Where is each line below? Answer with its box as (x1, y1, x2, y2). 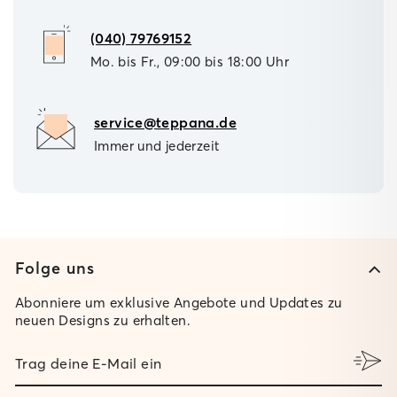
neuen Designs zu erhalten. (15, 311, 191, 329)
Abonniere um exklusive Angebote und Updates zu (15, 293, 343, 311)
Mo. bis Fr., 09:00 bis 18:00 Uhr (90, 52, 290, 70)
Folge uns (15, 257, 95, 278)
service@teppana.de (94, 113, 237, 131)
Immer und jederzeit (94, 136, 220, 154)
